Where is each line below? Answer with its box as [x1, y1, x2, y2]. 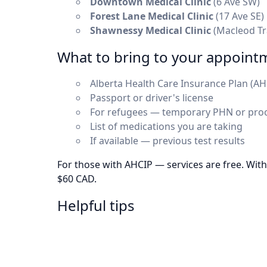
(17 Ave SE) [213, 10, 264, 23]
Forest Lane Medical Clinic [90, 10, 213, 23]
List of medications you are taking [90, 120, 243, 133]
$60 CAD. [57, 172, 97, 185]
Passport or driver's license [90, 91, 213, 104]
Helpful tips [57, 195, 135, 215]
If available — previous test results [90, 134, 245, 147]
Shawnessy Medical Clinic [90, 24, 211, 37]
